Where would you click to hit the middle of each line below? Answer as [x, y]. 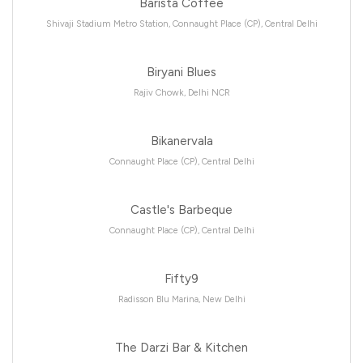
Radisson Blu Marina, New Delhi [181, 299]
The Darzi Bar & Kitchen [181, 347]
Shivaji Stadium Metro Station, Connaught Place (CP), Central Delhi [181, 23]
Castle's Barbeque [181, 209]
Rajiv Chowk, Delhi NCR [181, 92]
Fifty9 [181, 278]
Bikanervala [181, 141]
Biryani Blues [181, 72]
